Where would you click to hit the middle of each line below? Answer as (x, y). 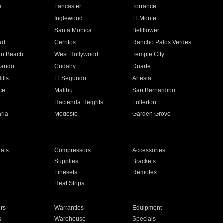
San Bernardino (154, 90)
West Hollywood (76, 54)
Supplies (66, 161)
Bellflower (146, 30)
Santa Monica (73, 30)
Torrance (145, 6)
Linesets (65, 172)
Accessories (149, 150)
